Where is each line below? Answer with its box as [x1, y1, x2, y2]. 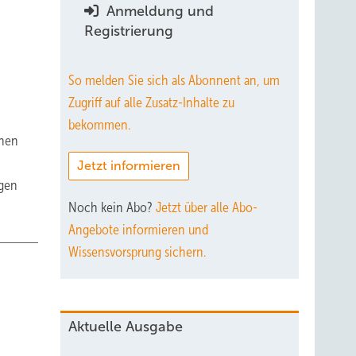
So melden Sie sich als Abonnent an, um [68, 72, 280, 88]
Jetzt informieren [77, 159, 180, 172]
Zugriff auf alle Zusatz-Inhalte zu [68, 95, 234, 110]
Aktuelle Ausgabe [68, 319, 183, 335]
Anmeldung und [103, 3, 214, 19]
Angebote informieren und [68, 222, 208, 238]
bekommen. [68, 117, 130, 133]
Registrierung [84, 23, 173, 39]
